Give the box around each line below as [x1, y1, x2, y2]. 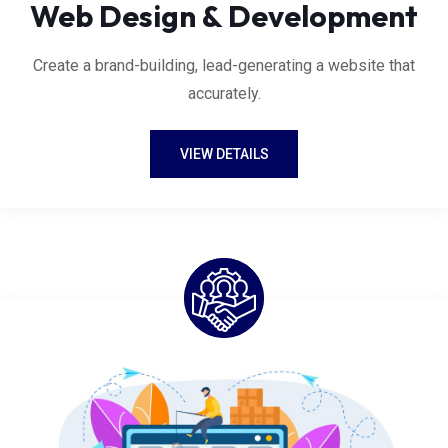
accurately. [187, 83, 261, 103]
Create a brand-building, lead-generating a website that [33, 55, 415, 75]
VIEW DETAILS [179, 145, 269, 162]
